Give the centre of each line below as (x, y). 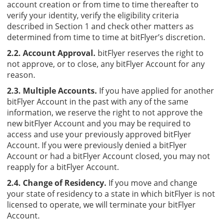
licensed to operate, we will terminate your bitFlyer (101, 204)
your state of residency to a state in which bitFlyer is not (111, 194)
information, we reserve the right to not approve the (105, 112)
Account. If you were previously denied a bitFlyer (97, 145)
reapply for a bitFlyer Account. (63, 167)
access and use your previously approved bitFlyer (99, 134)
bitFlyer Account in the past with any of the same (98, 101)
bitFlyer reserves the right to (150, 53)
